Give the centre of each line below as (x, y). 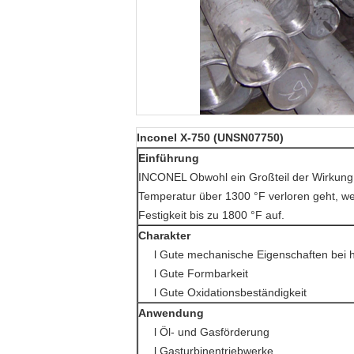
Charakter (164, 235)
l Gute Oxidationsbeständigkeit (231, 292)
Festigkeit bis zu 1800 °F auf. (211, 215)
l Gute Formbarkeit (201, 273)
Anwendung (171, 313)
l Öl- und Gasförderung (212, 332)
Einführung (169, 158)
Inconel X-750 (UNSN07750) (210, 137)
